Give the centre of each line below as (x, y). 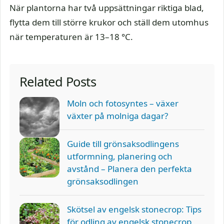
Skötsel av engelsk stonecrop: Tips (134, 209)
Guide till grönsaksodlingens (123, 143)
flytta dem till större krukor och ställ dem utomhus (109, 22)
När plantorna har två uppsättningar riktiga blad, (107, 7)
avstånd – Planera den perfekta (129, 168)
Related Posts (58, 81)
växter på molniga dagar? (117, 115)
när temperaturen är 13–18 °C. (71, 36)
